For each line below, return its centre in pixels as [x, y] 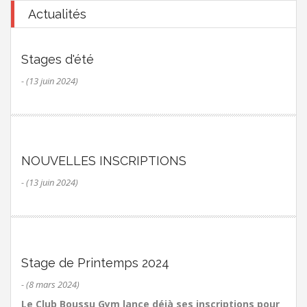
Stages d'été [58, 59]
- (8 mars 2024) [50, 284]
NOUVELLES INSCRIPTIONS [104, 160]
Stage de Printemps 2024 [95, 262]
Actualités [57, 14]
